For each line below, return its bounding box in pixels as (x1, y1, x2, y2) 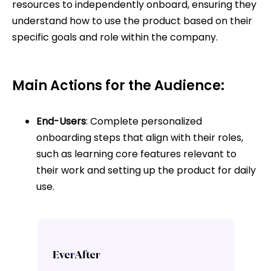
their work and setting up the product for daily (36, 163, 256, 178)
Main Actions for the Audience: (12, 76, 224, 96)
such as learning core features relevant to (36, 147, 237, 162)
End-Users (36, 114, 86, 129)
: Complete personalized (86, 114, 202, 129)
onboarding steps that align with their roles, (36, 131, 243, 145)
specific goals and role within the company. (12, 30, 218, 45)
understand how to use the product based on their (12, 14, 252, 28)
